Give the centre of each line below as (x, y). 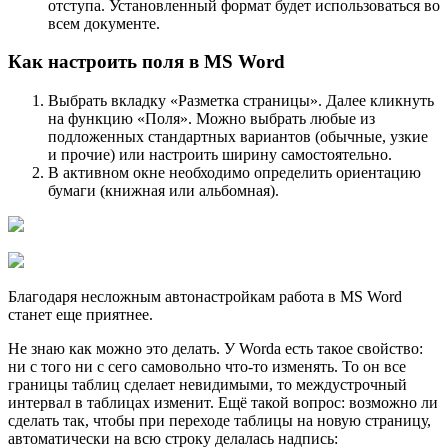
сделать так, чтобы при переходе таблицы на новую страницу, (219, 421)
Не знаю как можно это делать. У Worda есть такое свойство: (215, 349)
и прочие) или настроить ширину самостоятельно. (220, 155)
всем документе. (104, 23)
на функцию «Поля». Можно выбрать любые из (211, 119)
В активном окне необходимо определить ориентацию (234, 173)
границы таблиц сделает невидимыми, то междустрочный (207, 385)
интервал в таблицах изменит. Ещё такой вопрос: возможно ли (223, 403)
